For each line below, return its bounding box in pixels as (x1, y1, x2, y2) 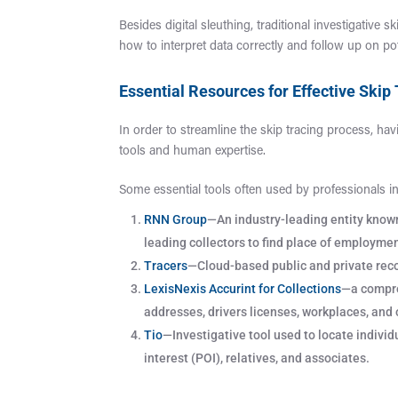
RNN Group (144, 212, 208, 227)
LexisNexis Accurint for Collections (144, 282, 342, 296)
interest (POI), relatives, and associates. (144, 351, 370, 365)
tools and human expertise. (119, 146, 267, 158)
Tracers (144, 259, 188, 273)
